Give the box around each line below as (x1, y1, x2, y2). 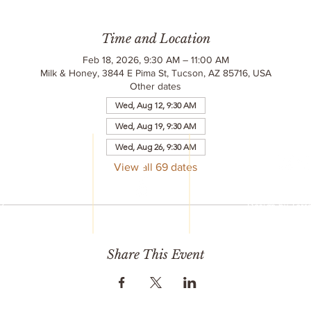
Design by (247, 200, 292, 211)
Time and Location (101, 31, 210, 47)
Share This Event (106, 246, 205, 262)
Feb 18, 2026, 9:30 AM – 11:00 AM (82, 53, 229, 65)
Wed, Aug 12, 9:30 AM (115, 99, 196, 110)
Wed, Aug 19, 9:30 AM (115, 120, 196, 131)
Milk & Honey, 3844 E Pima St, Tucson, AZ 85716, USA (40, 67, 271, 78)
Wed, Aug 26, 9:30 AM (115, 141, 196, 152)
